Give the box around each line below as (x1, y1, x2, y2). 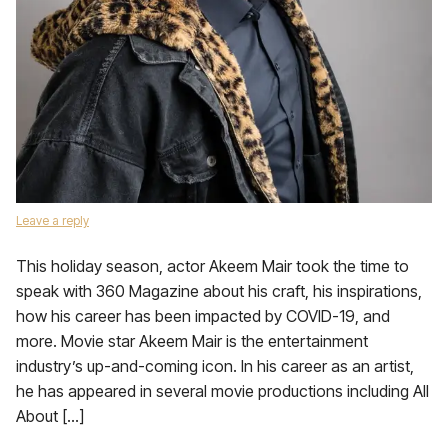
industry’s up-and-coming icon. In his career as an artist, (16, 356, 414, 376)
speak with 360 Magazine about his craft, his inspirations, (16, 281, 422, 301)
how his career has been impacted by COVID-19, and (16, 306, 390, 326)
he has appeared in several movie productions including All (16, 381, 429, 401)
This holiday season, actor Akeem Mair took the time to (16, 256, 409, 276)
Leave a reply (16, 213, 89, 228)
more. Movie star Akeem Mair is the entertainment (16, 331, 368, 351)
